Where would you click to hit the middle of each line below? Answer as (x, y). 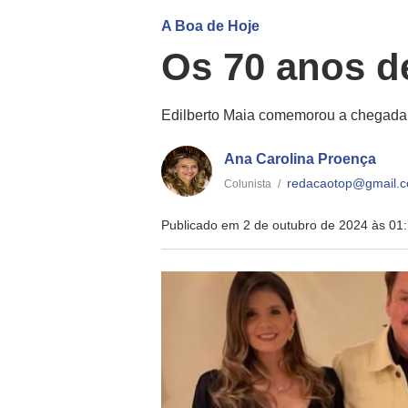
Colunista (247, 184)
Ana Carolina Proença (300, 159)
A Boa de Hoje (211, 25)
